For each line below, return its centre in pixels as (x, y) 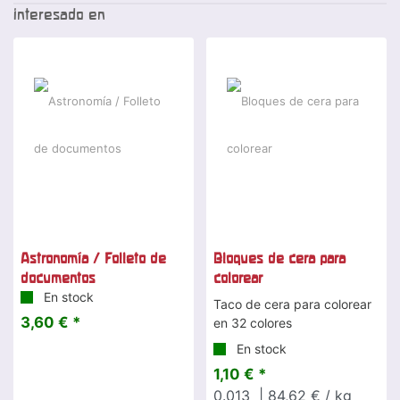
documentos (58, 277)
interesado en (59, 13)
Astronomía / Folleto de (93, 258)
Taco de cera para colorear (292, 304)
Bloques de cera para (279, 258)
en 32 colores (253, 322)
